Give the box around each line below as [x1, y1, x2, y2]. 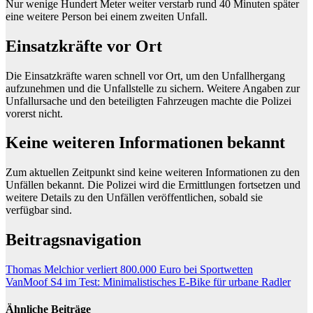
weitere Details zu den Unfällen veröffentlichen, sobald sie [6, 191, 263, 204]
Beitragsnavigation [6, 231, 141, 249]
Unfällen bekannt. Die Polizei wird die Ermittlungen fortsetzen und [6, 179, 300, 191]
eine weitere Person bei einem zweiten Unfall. [6, 10, 208, 22]
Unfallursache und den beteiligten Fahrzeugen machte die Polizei [6, 94, 291, 107]
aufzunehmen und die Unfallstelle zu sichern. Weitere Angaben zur [6, 82, 300, 94]
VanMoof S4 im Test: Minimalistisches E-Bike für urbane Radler [6, 276, 291, 289]
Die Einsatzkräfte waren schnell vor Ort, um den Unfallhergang [6, 69, 285, 82]
